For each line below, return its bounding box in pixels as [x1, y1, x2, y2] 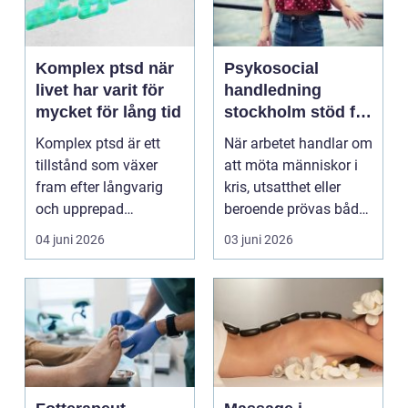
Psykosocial [224, 59, 319, 77]
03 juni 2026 [224, 232, 293, 247]
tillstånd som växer [36, 157, 158, 174]
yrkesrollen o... [224, 222, 316, 240]
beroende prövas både [224, 200, 366, 218]
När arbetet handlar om [224, 135, 372, 152]
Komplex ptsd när [36, 59, 148, 77]
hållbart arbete [224, 125, 337, 143]
